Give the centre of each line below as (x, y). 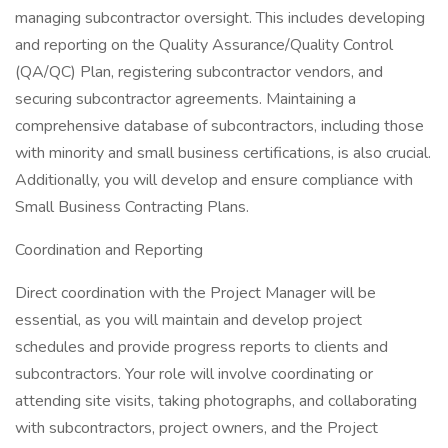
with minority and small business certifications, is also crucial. (223, 153)
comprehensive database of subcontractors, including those (219, 126)
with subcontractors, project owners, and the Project (196, 428)
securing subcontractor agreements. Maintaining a (185, 99)
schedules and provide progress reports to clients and (201, 347)
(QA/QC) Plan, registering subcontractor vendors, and (199, 72)
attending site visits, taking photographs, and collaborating (216, 401)
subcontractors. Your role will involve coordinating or (194, 374)
